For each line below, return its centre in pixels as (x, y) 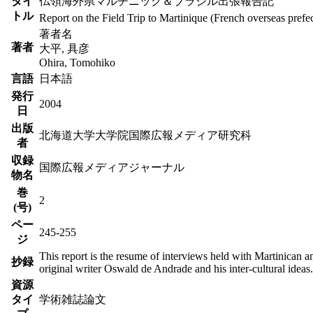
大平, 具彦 (64, 48)
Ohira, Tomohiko (77, 62)
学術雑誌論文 (73, 299)
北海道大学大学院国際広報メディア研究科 (145, 135)
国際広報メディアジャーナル (112, 167)
